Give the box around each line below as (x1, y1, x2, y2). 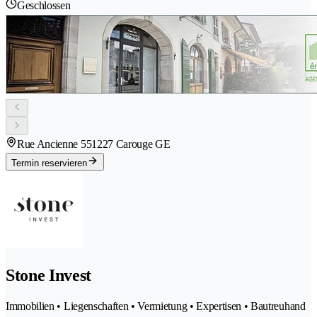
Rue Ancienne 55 (17, 138, 92, 151)
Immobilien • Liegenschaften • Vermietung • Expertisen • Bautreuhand (6, 300, 306, 313)
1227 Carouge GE (91, 138, 171, 151)
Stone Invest (6, 266, 92, 285)
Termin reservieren (11, 158, 87, 169)
